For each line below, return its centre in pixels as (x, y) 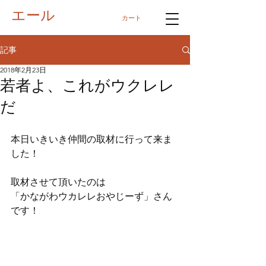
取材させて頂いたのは (58, 182)
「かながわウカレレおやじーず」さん (91, 196)
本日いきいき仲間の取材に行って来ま (91, 139)
